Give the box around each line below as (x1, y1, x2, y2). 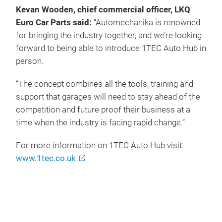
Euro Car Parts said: (16, 17, 94, 27)
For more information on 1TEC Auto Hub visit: (16, 140, 184, 150)
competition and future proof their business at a (16, 105, 190, 114)
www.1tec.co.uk (16, 153, 76, 163)
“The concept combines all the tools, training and (16, 79, 193, 89)
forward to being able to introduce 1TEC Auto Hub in (16, 43, 206, 53)
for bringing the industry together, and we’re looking (16, 30, 202, 40)
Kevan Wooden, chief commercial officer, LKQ (16, 4, 190, 14)
